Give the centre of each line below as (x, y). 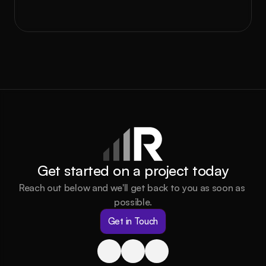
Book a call (133, 16)
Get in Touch (133, 221)
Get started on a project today (133, 170)
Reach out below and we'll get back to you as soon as (132, 188)
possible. (133, 202)
